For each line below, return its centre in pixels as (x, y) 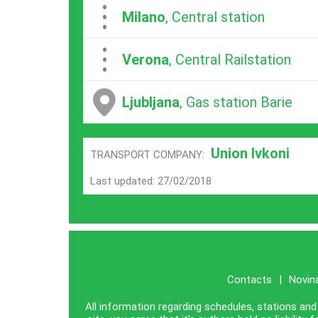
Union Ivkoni (250, 153)
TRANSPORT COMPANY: (149, 155)
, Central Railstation (230, 59)
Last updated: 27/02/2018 (151, 181)
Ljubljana (151, 102)
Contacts (249, 280)
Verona (146, 59)
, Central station (215, 17)
